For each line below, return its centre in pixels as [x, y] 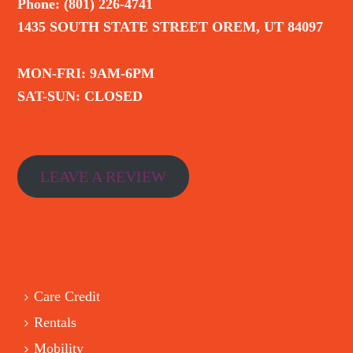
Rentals [56, 322]
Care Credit [67, 296]
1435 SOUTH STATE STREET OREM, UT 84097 [171, 27]
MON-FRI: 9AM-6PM [86, 73]
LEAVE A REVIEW [104, 176]
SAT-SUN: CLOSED [80, 96]
